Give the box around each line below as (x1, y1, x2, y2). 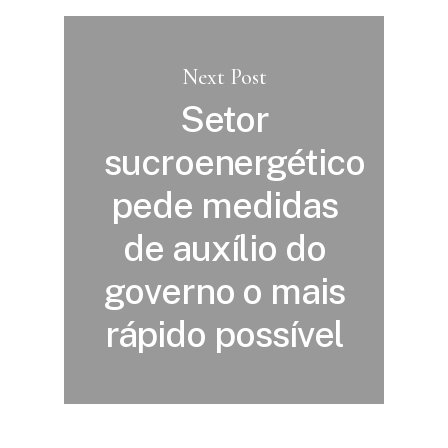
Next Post (182, 64, 267, 91)
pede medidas (111, 184, 338, 227)
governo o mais (104, 270, 345, 313)
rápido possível (104, 313, 345, 356)
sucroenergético (104, 141, 365, 184)
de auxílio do (123, 227, 326, 270)
